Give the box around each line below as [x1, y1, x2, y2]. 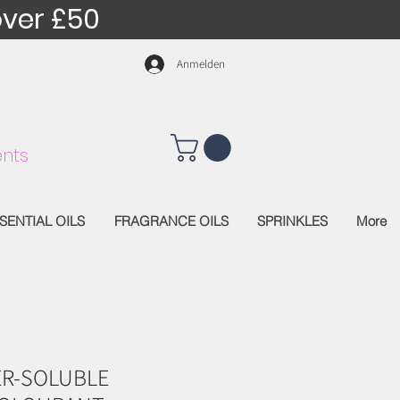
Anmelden [177, 56, 225, 71]
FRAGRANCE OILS [113, 212, 229, 229]
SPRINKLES [256, 212, 328, 229]
